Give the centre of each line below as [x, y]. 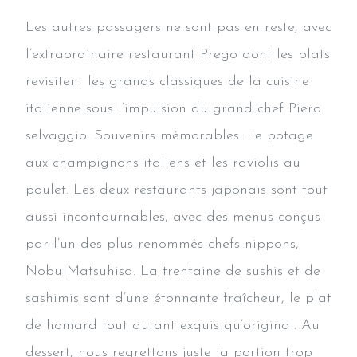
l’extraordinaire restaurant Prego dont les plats [178, 54]
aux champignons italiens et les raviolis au [163, 163]
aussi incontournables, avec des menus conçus [173, 217]
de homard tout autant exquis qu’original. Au [173, 325]
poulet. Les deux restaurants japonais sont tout [177, 190]
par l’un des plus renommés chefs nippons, [162, 244]
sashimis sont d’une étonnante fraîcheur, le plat [178, 298]
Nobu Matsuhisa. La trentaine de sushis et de [173, 271]
